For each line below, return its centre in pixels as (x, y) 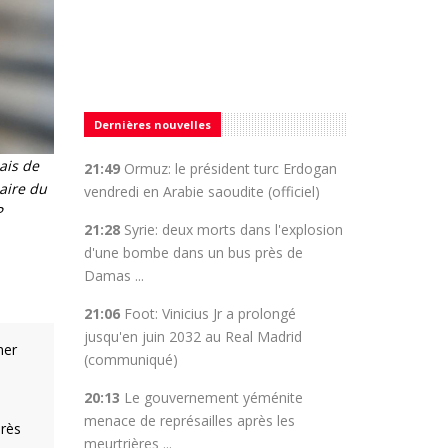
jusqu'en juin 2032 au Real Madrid (192, 336)
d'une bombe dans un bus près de (193, 252)
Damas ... (113, 275)
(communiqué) (130, 359)
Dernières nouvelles (152, 124)
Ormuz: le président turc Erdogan (230, 168)
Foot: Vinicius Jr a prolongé (209, 313)
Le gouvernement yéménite (213, 397)
